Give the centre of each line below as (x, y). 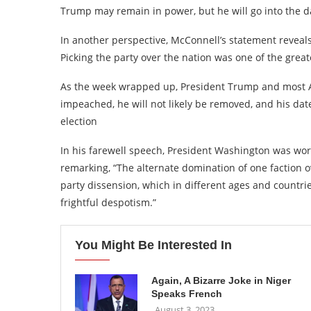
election (79, 121)
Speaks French (187, 294)
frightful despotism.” (108, 202)
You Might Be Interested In (153, 245)
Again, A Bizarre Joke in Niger (221, 280)
